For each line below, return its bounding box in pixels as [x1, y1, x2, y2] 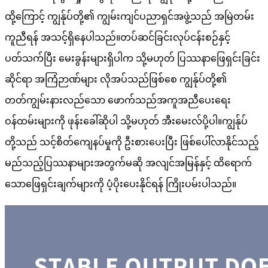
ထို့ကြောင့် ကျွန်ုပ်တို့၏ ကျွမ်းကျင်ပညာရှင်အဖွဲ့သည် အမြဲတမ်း [5, 11, 254, 22]
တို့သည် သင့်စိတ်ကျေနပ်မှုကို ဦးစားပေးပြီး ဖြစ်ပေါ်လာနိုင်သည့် [5, 136, 259, 147]
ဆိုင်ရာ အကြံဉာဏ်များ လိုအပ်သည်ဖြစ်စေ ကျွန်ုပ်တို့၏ [5, 74, 227, 84]
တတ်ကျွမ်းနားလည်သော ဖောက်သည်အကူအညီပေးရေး [5, 95, 231, 105]
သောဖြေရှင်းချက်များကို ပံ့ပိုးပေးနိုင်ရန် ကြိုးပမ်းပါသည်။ [5, 178, 236, 189]
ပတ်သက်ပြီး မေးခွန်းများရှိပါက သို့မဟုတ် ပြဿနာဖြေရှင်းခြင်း [5, 53, 260, 63]
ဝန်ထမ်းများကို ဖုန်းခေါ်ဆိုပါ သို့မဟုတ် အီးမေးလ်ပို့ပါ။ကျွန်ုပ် [5, 115, 248, 126]
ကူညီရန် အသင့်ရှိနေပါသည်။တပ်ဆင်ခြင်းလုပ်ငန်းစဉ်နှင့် [5, 32, 230, 42]
